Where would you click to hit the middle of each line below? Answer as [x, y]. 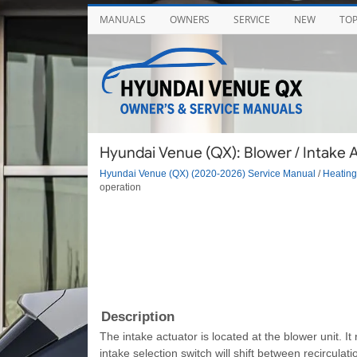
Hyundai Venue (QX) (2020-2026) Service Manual [207, 173]
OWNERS [189, 20]
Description [137, 316]
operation [120, 186]
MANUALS [122, 20]
